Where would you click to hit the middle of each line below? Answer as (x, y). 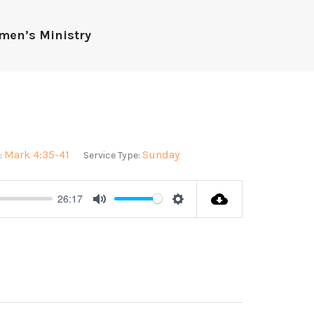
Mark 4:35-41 (36, 154)
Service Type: (111, 155)
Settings (198, 214)
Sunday (161, 154)
